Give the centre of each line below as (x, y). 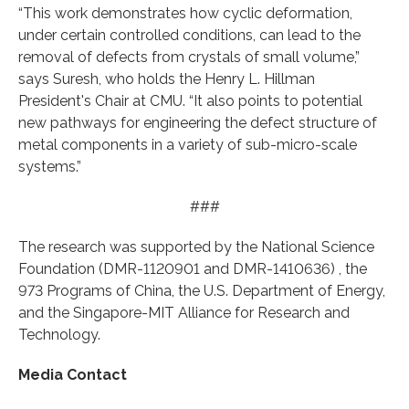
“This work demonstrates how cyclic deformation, (185, 13)
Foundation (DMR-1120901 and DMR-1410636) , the (193, 268)
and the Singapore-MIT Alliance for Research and (184, 312)
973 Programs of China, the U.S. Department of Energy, (202, 290)
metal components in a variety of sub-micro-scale (188, 144)
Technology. (59, 334)
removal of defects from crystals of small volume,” (189, 57)
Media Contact (73, 374)
